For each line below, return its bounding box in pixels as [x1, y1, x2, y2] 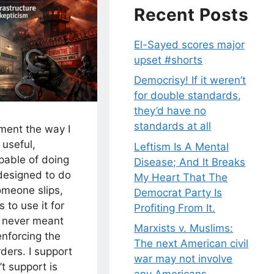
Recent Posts [134, 4, 249, 25]
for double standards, [134, 89, 242, 102]
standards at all [134, 120, 212, 133]
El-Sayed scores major [134, 38, 245, 51]
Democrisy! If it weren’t [134, 74, 246, 87]
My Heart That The [134, 171, 228, 183]
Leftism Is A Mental [134, 140, 229, 153]
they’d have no [134, 105, 207, 117]
